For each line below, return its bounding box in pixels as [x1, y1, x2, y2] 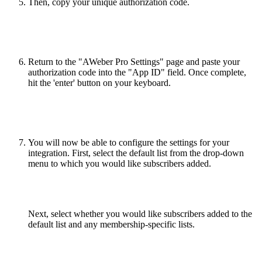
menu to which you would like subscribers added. [28, 158, 211, 169]
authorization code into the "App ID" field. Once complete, [28, 67, 246, 78]
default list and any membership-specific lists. [28, 219, 195, 230]
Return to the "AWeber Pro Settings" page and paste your [28, 57, 240, 67]
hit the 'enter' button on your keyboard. [28, 78, 171, 88]
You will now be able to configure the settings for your [28, 137, 229, 148]
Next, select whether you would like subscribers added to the [28, 209, 252, 219]
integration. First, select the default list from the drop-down [28, 148, 244, 158]
